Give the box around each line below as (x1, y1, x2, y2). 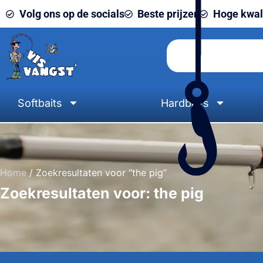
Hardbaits (161, 96, 209, 109)
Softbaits (18, 96, 62, 109)
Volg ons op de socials (19, 8, 124, 20)
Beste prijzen (137, 8, 200, 20)
